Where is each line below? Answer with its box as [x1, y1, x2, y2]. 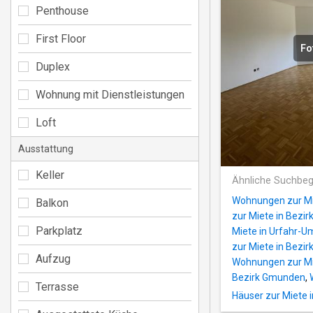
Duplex [36, 59, 70, 73]
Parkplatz [36, 224, 82, 238]
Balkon [36, 196, 68, 210]
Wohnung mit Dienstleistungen [36, 87, 184, 101]
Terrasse [36, 279, 79, 293]
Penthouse [36, 3, 89, 17]
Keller [36, 168, 64, 182]
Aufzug [36, 252, 71, 265]
